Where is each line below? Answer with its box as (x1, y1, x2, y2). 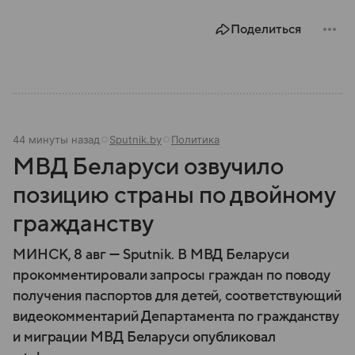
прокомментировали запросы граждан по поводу (13, 267, 331, 283)
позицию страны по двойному (13, 181, 336, 208)
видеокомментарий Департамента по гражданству (13, 308, 340, 324)
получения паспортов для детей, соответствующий (13, 288, 342, 303)
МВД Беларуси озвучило (13, 153, 284, 180)
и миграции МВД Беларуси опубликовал (13, 329, 276, 345)
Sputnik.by (109, 132, 162, 146)
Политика (171, 132, 219, 146)
